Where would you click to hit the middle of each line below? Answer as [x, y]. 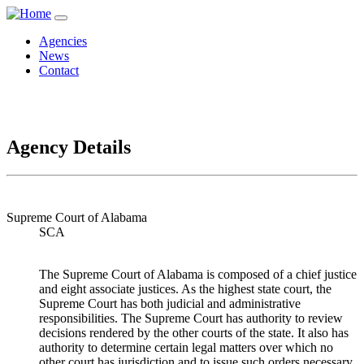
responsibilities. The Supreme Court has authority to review [191, 318]
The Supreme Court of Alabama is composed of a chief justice [198, 274]
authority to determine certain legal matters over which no [186, 347]
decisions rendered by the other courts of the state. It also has [194, 332]
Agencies [63, 41]
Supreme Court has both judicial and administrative [170, 303]
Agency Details [69, 147]
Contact [59, 70]
